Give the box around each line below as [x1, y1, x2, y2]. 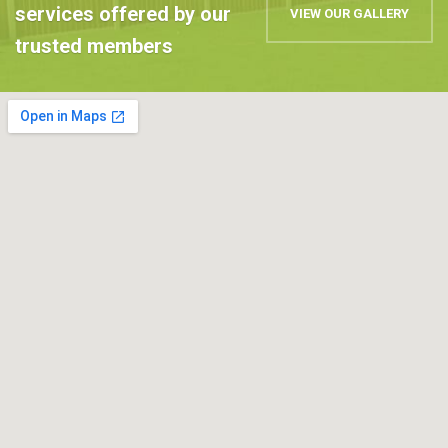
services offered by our [15, 2, 231, 27]
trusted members [15, 34, 173, 59]
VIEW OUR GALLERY [290, 6, 409, 22]
